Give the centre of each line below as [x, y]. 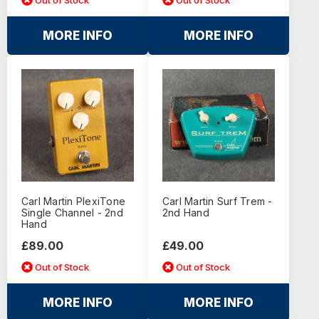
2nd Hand [185, 213]
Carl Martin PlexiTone [73, 202]
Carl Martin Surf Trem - [217, 202]
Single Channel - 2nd [72, 213]
